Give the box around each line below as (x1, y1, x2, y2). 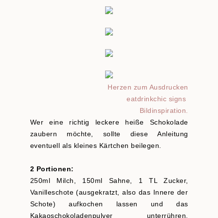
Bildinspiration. (139, 107, 188, 115)
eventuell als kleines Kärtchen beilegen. (30, 142, 163, 150)
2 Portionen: (30, 165, 74, 173)
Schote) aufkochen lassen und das (30, 200, 188, 208)
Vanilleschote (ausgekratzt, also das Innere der (30, 189, 188, 197)
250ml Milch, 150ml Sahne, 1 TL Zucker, (30, 177, 188, 185)
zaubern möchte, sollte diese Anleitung (30, 130, 188, 138)
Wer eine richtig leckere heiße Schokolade (30, 119, 188, 127)
